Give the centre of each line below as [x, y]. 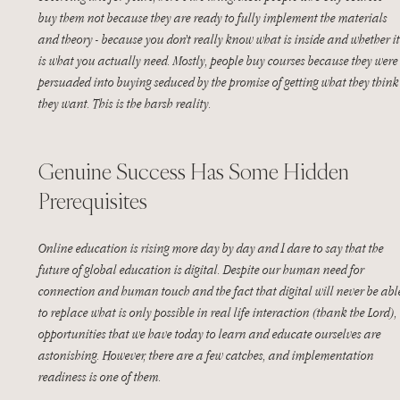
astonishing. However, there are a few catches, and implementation [208, 355]
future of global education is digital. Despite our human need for [203, 269]
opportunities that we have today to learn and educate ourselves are [211, 333]
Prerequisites [93, 201]
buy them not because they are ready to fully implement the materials [214, 17]
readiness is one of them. [100, 376]
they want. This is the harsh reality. [126, 103]
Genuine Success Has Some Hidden [196, 171]
